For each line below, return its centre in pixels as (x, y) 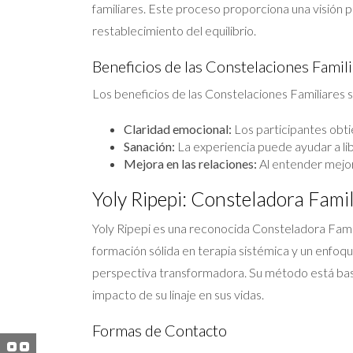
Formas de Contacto (160, 330)
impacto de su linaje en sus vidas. (178, 294)
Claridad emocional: (178, 129)
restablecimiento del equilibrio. (174, 30)
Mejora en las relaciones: (190, 163)
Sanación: (149, 146)
